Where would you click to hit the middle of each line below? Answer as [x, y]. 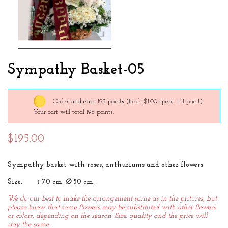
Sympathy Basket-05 [76, 70]
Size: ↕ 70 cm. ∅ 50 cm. [51, 182]
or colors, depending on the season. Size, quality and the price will [108, 216]
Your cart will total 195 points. [74, 112]
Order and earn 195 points [89, 101]
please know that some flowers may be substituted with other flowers [112, 208]
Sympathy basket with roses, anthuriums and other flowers [105, 165]
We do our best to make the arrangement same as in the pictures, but [112, 199]
